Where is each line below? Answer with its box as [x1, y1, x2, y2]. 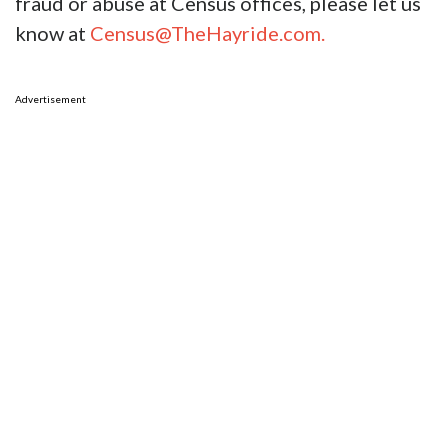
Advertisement [15, 93, 86, 106]
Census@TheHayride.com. [90, 21, 325, 46]
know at [15, 21, 90, 46]
